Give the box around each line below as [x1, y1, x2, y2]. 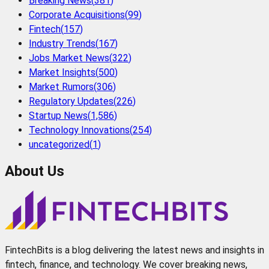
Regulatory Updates [29, 95, 113, 107]
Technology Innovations [29, 124, 130, 136]
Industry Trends [29, 37, 95, 49]
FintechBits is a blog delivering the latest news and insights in [5, 244, 264, 256]
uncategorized [29, 138, 89, 150]
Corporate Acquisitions [29, 8, 125, 20]
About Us [5, 162, 64, 180]
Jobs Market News [29, 52, 109, 64]
